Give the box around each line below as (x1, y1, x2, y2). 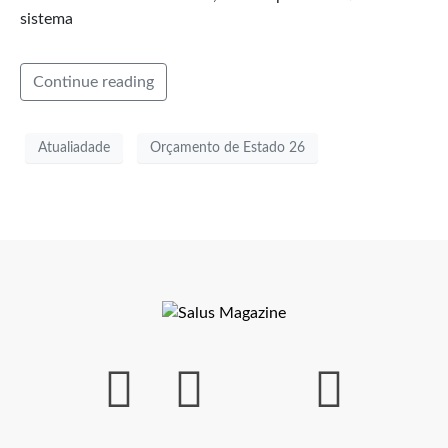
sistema (20, 11, 73, 28)
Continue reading (33, 74, 154, 91)
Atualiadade (38, 140, 110, 155)
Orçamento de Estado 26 (150, 140, 305, 155)
